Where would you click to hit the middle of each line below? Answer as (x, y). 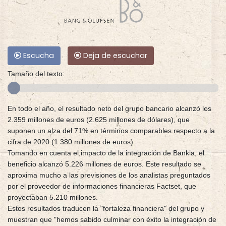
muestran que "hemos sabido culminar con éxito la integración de (112, 220)
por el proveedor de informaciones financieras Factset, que (102, 186)
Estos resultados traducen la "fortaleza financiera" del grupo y (106, 209)
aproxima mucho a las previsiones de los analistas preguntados (109, 175)
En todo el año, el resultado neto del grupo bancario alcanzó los (109, 109)
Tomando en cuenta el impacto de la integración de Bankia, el (106, 153)
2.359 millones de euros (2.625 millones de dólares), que (99, 120)
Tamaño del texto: (36, 74)
